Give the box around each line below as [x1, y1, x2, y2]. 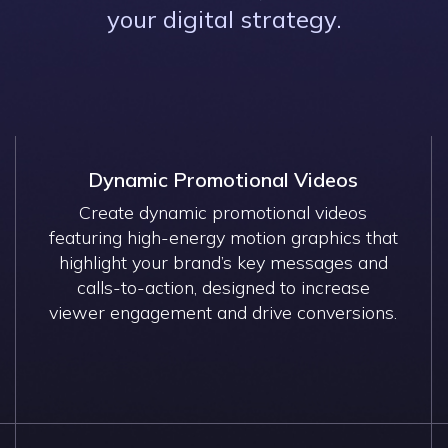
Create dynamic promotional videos [79, 200, 368, 224]
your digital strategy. [107, 3, 341, 34]
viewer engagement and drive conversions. [49, 300, 398, 324]
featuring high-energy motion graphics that [48, 225, 398, 249]
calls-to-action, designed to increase [76, 275, 370, 299]
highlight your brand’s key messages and [58, 250, 388, 274]
